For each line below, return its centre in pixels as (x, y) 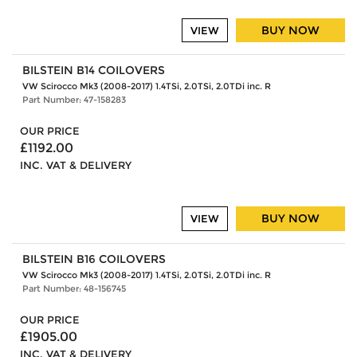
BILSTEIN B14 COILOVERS (93, 71)
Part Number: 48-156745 (74, 288)
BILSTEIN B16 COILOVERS (94, 259)
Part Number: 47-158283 (74, 100)
